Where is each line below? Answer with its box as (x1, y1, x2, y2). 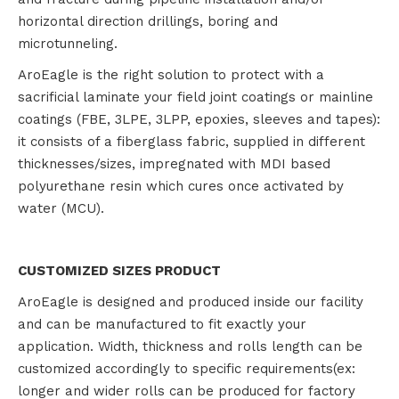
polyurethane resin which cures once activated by (18, 178, 344, 194)
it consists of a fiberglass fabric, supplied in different (18, 134, 365, 150)
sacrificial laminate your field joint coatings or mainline (18, 89, 373, 105)
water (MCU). (18, 200, 104, 216)
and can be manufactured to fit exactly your (18, 316, 306, 332)
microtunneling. (18, 36, 118, 52)
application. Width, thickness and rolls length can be (18, 338, 362, 354)
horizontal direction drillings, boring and (18, 13, 278, 29)
